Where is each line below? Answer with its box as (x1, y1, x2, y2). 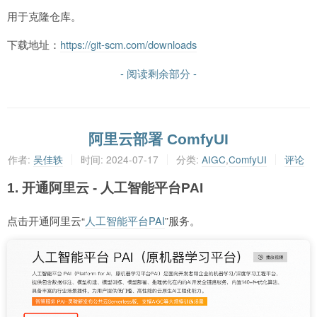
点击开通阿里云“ (7, 212, 85, 228)
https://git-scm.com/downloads (60, 37, 197, 52)
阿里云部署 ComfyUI (88, 130, 229, 147)
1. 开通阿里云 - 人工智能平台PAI (7, 180, 203, 195)
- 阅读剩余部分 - (120, 66, 197, 81)
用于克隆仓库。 (7, 8, 81, 23)
